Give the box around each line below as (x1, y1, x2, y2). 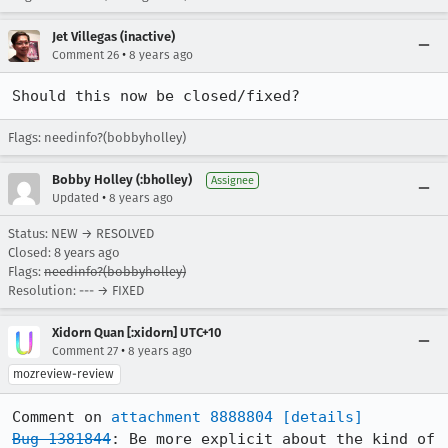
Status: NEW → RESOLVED (8, 226, 154, 241)
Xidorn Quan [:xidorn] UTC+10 (52, 325, 222, 340)
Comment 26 (52, 48, 119, 62)
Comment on (12, 408, 111, 426)
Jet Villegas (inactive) (52, 29, 175, 44)
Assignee (211, 174, 254, 187)
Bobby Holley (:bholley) (52, 172, 192, 187)
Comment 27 (52, 344, 118, 358)
